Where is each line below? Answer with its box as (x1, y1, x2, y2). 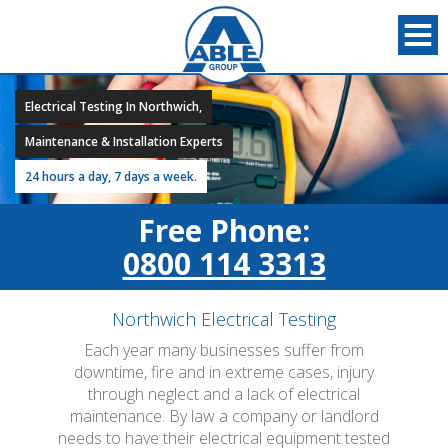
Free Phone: (138, 210, 310, 251)
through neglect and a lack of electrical (88, 383, 360, 405)
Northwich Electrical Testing (112, 307, 336, 331)
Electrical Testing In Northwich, (25, 98, 202, 115)
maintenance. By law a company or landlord (69, 405, 379, 427)
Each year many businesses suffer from (84, 339, 364, 361)
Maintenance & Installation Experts (25, 133, 223, 150)
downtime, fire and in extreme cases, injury (74, 361, 374, 383)
